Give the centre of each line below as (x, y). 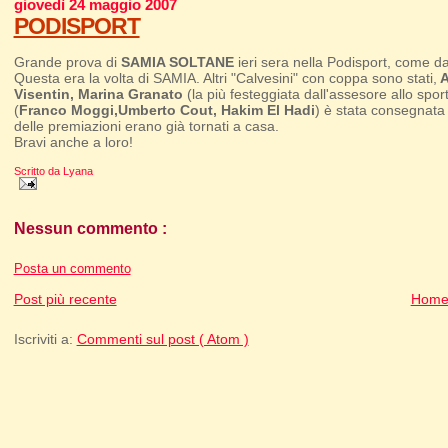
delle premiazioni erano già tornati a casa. (146, 126)
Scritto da (38, 170)
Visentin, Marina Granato (98, 94)
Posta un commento (72, 269)
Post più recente (65, 299)
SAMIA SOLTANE (177, 62)
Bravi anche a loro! (73, 142)
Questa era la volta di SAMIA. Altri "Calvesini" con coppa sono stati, (225, 78)
